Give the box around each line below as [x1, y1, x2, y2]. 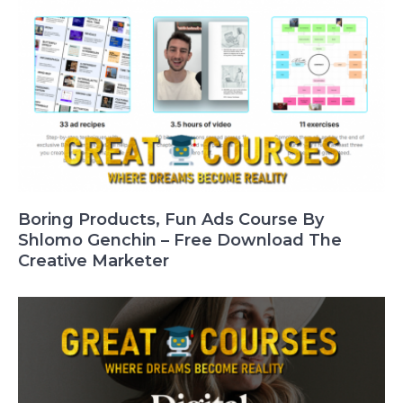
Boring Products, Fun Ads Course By [18, 210, 324, 230]
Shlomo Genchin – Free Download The [18, 230, 342, 251]
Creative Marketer [18, 251, 169, 272]
